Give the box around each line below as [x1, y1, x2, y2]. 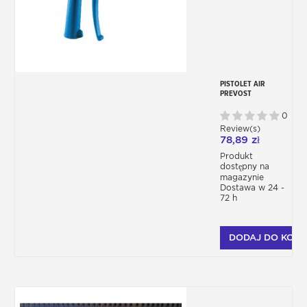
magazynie [220, 172, 264, 183]
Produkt [220, 151, 253, 162]
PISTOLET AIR [220, 79, 265, 89]
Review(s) [220, 123, 263, 134]
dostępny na [220, 161, 269, 172]
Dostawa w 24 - [220, 182, 284, 193]
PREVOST [220, 88, 251, 99]
